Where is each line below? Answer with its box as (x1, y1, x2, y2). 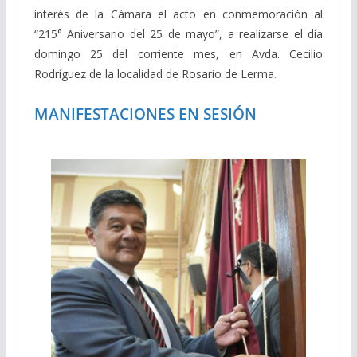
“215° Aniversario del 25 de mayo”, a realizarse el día (33, 25, 324, 41)
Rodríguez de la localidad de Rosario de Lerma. (33, 65, 280, 81)
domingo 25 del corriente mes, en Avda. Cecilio (33, 45, 324, 61)
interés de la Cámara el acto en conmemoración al (33, 6, 324, 22)
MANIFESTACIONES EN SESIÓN (33, 103, 257, 124)
